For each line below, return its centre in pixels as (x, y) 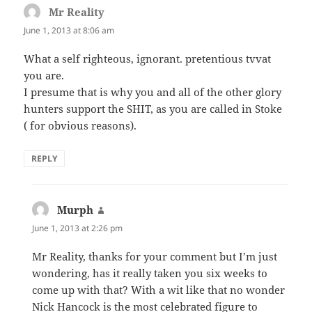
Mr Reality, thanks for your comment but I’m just (155, 257)
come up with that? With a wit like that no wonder (159, 290)
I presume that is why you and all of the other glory (153, 92)
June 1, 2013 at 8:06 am (69, 30)
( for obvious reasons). (80, 126)
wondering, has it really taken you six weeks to (150, 273)
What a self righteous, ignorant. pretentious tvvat (148, 59)
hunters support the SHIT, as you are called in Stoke (153, 109)
